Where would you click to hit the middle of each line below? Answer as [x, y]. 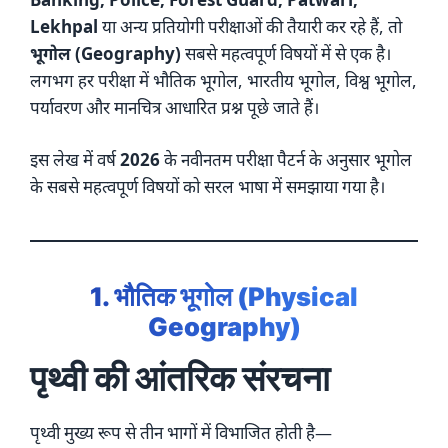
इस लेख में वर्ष [75, 160]
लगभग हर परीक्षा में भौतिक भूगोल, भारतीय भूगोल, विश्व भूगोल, [223, 80]
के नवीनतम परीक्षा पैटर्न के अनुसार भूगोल [286, 160]
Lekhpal [64, 26]
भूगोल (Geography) [105, 53]
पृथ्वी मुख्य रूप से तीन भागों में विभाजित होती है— [181, 433]
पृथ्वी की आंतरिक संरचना [180, 378]
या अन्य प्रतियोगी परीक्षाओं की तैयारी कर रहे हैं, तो [250, 26]
